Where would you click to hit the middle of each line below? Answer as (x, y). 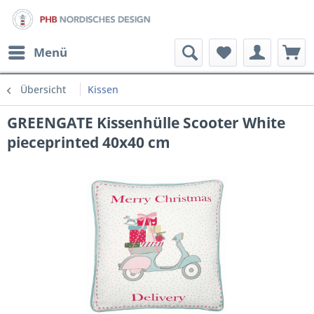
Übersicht (43, 89)
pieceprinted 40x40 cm (89, 142)
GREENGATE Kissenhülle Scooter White (146, 123)
